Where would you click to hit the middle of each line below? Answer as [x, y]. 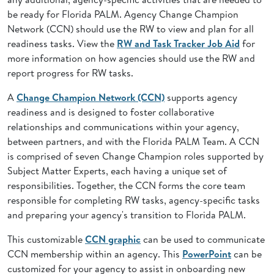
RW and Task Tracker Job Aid [178, 43]
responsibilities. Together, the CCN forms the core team [126, 185]
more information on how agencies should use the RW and [131, 58]
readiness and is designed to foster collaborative [111, 112]
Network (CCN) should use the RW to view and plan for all [131, 29]
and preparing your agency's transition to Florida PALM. [127, 215]
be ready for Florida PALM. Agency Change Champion [123, 14]
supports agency [201, 97]
